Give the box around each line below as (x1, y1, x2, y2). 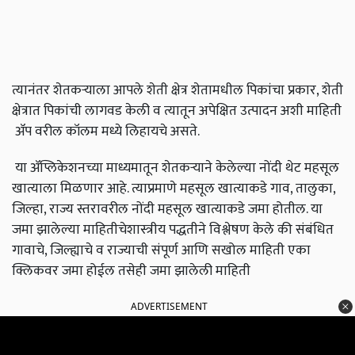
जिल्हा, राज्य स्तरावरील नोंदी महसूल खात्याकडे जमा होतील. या (12, 197, 323, 221)
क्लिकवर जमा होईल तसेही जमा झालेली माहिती (12, 259, 254, 283)
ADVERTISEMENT (131, 300, 208, 314)
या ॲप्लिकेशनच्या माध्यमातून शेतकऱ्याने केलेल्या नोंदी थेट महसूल (12, 156, 339, 180)
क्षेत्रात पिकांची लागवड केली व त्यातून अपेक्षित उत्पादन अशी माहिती (12, 99, 342, 123)
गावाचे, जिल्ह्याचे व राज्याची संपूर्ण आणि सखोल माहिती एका (12, 239, 311, 262)
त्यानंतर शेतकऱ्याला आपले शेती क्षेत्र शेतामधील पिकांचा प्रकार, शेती (12, 78, 343, 102)
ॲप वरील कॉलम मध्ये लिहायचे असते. (12, 120, 200, 143)
